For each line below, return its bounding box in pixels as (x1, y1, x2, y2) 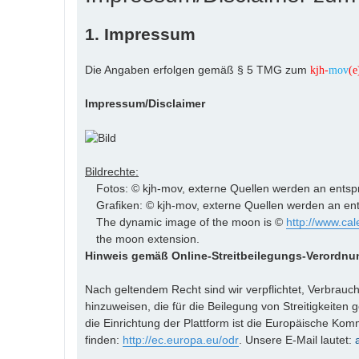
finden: (85, 333, 123, 346)
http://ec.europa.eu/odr (123, 333, 239, 346)
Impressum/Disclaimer (85, 97, 205, 110)
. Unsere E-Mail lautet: (239, 333, 355, 346)
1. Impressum (85, 25, 196, 43)
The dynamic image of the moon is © (96, 215, 286, 228)
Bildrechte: (85, 164, 139, 178)
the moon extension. (96, 232, 200, 245)
